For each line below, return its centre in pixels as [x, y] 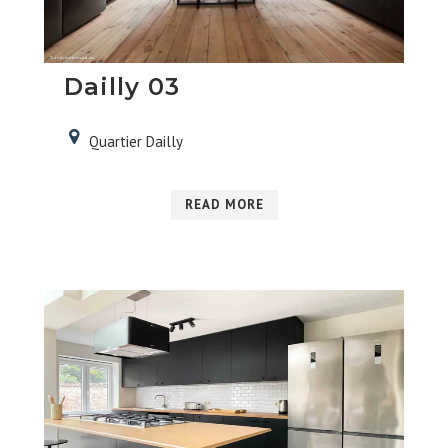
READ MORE [224, 205]
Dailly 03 [121, 87]
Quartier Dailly [135, 142]
